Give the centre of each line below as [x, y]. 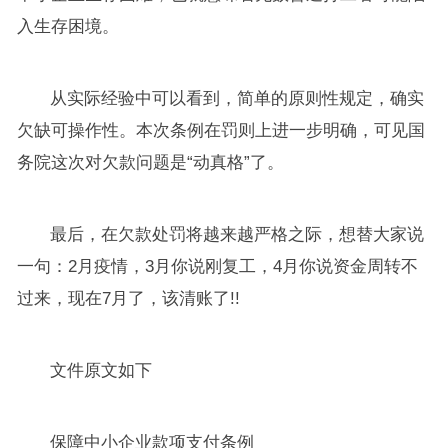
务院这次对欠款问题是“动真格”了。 [150, 162]
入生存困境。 [67, 26]
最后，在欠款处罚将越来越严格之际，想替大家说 [237, 234]
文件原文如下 [101, 370]
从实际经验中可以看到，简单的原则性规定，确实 [237, 98]
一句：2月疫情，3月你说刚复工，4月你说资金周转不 [217, 266]
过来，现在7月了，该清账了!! [128, 298]
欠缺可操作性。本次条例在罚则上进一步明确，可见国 [220, 130]
